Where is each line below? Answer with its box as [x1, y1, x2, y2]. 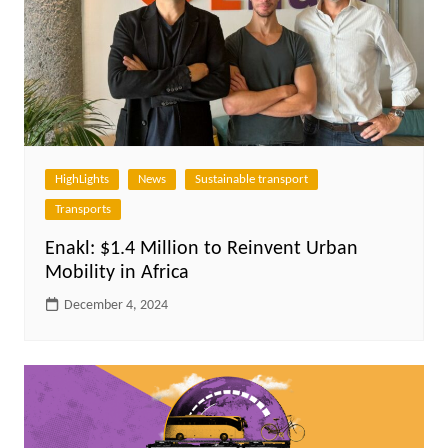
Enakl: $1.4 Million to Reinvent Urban [44, 238, 358, 259]
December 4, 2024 [63, 297, 168, 313]
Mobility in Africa [44, 262, 189, 283]
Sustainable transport [194, 172, 308, 186]
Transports [54, 202, 111, 216]
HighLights [54, 172, 109, 186]
